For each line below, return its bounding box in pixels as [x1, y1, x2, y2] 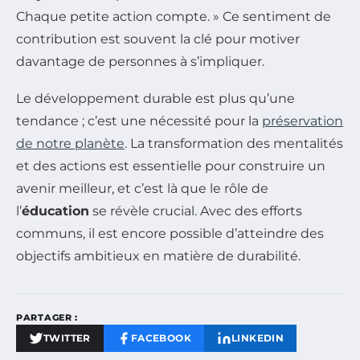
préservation [262, 113, 343, 129]
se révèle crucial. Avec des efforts [89, 203, 302, 219]
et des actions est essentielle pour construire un [16, 158, 325, 174]
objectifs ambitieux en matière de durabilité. [16, 248, 301, 264]
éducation [22, 203, 89, 219]
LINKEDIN [231, 332, 284, 345]
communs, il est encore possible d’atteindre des [16, 226, 324, 242]
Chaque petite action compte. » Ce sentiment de [16, 9, 331, 25]
